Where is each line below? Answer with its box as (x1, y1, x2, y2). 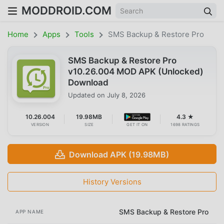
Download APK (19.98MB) (69, 149, 169, 160)
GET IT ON (126, 121, 148, 127)
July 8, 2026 (107, 90, 145, 99)
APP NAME (15, 208, 44, 214)
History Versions (82, 176, 141, 186)
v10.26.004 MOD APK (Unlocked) (68, 66, 203, 76)
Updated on (68, 90, 107, 99)
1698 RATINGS (170, 121, 200, 127)
